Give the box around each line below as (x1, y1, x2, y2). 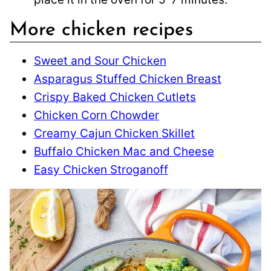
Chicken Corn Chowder (34, 108, 159, 123)
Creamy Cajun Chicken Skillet (34, 126, 195, 141)
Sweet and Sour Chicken (34, 54, 166, 68)
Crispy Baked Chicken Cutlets (34, 90, 196, 105)
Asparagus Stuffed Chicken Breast (34, 72, 221, 87)
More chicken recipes (10, 21, 193, 41)
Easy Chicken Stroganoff (34, 163, 168, 177)
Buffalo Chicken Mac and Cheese (34, 145, 214, 159)
